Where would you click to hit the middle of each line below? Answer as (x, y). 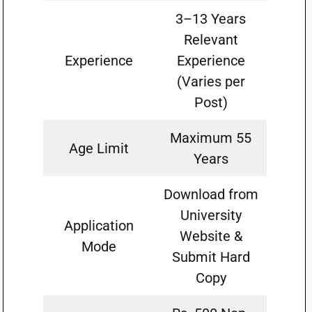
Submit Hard (211, 257)
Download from (211, 194)
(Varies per (211, 81)
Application (99, 226)
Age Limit (99, 148)
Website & (211, 236)
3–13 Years (211, 19)
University (211, 215)
